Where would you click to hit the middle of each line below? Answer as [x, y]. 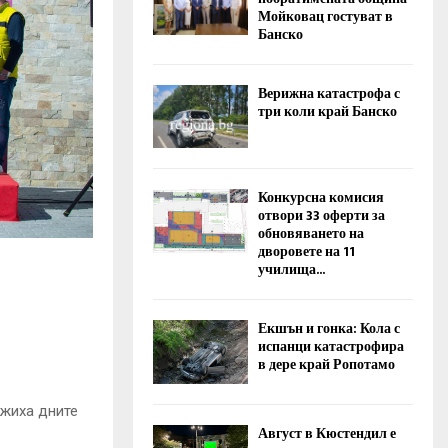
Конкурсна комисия [321, 198]
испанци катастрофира [331, 347]
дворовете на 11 [306, 252]
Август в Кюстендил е [327, 433]
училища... [291, 270]
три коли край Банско [327, 111]
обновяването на [311, 234]
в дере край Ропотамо [326, 365]
